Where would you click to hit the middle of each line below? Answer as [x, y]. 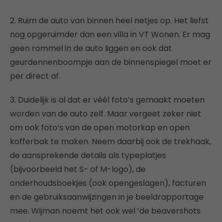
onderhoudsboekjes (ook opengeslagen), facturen [108, 183]
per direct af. [35, 76]
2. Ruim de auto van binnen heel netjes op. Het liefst [109, 21]
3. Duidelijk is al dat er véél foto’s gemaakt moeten [107, 100]
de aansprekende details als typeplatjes [88, 155]
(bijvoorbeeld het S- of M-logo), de [78, 169]
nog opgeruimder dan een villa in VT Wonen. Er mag [110, 34]
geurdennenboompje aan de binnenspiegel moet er [111, 62]
